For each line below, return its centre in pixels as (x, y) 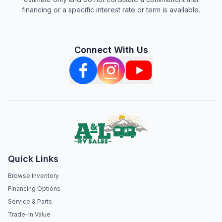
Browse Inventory (33, 176)
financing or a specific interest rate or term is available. (111, 10)
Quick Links (33, 159)
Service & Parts (30, 201)
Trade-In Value (29, 214)
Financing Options (34, 189)
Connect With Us (111, 50)
